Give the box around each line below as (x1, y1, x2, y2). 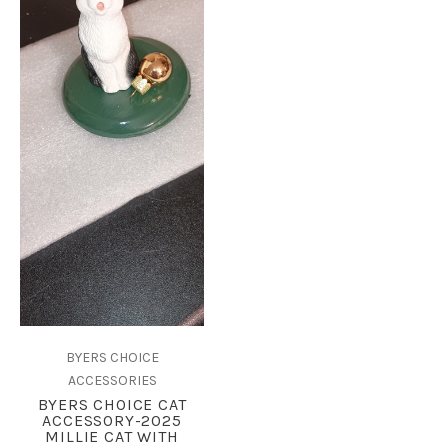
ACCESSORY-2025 (42, 411, 182, 431)
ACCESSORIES (67, 372, 157, 390)
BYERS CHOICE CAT (37, 395, 187, 415)
